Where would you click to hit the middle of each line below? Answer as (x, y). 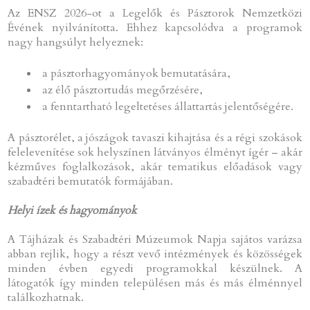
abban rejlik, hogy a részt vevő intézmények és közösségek (155, 254)
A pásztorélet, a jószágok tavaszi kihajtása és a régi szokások (155, 137)
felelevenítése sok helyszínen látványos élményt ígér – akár (155, 152)
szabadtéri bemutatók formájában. (91, 181)
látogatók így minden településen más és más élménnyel (155, 283)
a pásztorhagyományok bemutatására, (137, 73)
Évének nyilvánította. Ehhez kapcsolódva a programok (155, 27)
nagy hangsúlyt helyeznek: (76, 42)
